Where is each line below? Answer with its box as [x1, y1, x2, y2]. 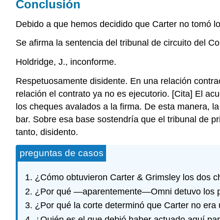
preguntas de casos [20, 147, 104, 158]
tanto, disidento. [16, 127, 78, 137]
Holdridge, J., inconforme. [16, 57, 116, 67]
